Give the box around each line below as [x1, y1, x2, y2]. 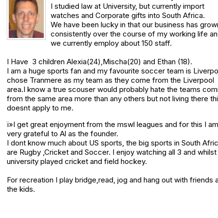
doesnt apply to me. [7, 103, 73, 112]
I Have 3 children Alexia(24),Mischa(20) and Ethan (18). [7, 57, 192, 66]
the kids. [7, 184, 35, 194]
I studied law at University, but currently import [50, 1, 204, 11]
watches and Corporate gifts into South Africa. [50, 11, 205, 20]
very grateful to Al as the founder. [7, 129, 118, 138]
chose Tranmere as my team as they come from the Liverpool [7, 75, 214, 85]
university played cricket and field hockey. [7, 157, 147, 166]
